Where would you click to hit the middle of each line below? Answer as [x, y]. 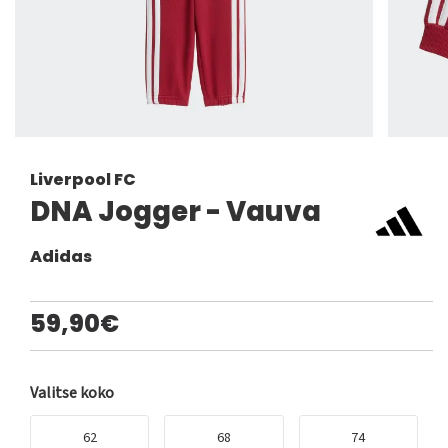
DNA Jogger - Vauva [175, 212]
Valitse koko [72, 393]
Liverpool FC [83, 180]
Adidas [61, 257]
